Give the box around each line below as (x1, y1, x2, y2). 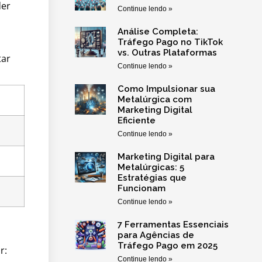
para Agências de (117, 230, 194, 241)
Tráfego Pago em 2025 (117, 240, 218, 251)
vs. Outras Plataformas (117, 47, 217, 58)
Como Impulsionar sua (117, 84, 215, 95)
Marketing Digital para (117, 151, 215, 163)
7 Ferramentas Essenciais (117, 219, 229, 230)
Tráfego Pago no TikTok (117, 37, 223, 48)
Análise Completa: (117, 26, 198, 37)
